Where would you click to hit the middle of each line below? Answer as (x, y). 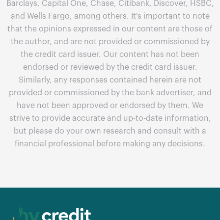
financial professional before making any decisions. (110, 144)
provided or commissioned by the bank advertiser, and (110, 93)
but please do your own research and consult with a (110, 131)
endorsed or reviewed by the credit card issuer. (110, 68)
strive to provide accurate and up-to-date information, (110, 119)
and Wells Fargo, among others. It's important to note (110, 16)
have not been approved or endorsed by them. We (110, 106)
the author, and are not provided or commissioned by (110, 42)
